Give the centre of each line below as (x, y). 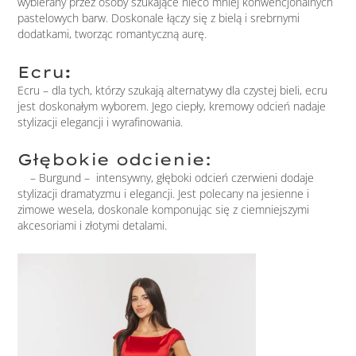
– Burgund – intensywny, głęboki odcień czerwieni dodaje (166, 178)
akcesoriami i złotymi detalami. (93, 226)
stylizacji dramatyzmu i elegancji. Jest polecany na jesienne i (164, 194)
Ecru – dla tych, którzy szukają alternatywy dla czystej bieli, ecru (173, 90)
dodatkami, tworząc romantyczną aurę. (112, 34)
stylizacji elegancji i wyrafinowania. (101, 122)
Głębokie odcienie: (115, 160)
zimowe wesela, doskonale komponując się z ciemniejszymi (164, 210)
